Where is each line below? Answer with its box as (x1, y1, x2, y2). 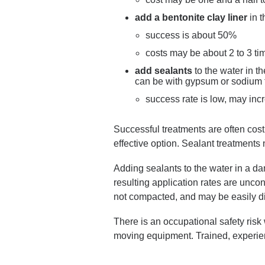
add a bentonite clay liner (135, 12, 247, 22)
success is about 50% (146, 30, 237, 40)
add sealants (135, 66, 192, 76)
